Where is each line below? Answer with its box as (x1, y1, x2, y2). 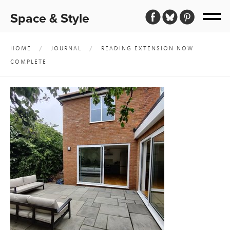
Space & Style (10, 9, 89, 28)
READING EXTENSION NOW (101, 45, 194, 52)
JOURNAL (51, 45, 82, 52)
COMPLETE (10, 58, 47, 65)
